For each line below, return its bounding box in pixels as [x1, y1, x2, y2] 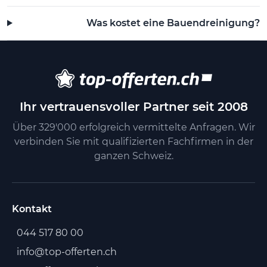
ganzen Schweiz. [94, 150, 173, 162]
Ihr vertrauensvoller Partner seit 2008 [19, 99, 248, 114]
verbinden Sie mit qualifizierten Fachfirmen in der [14, 135, 253, 147]
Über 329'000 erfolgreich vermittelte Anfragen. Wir [12, 121, 255, 133]
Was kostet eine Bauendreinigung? [86, 17, 260, 29]
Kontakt [12, 203, 52, 215]
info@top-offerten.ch [17, 246, 117, 257]
